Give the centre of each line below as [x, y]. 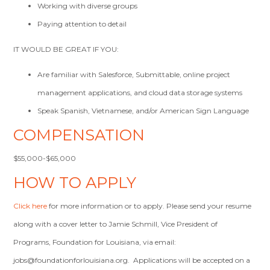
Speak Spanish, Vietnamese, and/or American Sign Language [144, 111]
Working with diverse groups [88, 6]
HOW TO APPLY [75, 182]
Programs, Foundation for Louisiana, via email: [95, 242]
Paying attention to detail [82, 24]
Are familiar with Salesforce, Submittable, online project [134, 74]
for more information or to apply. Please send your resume [149, 206]
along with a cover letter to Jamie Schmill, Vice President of [116, 224]
